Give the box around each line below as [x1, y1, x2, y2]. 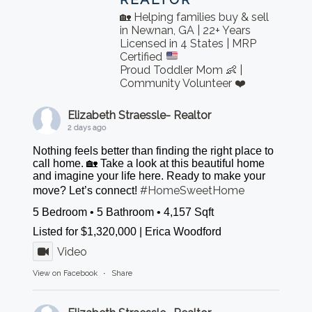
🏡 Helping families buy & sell [120, 10, 270, 24]
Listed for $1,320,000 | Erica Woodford [33, 225, 222, 237]
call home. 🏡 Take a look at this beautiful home [33, 157, 265, 169]
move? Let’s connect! [33, 184, 141, 196]
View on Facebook [33, 268, 98, 278]
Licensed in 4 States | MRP [120, 36, 257, 50]
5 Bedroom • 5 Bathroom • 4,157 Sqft [33, 205, 214, 218]
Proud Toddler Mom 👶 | [120, 63, 243, 77]
